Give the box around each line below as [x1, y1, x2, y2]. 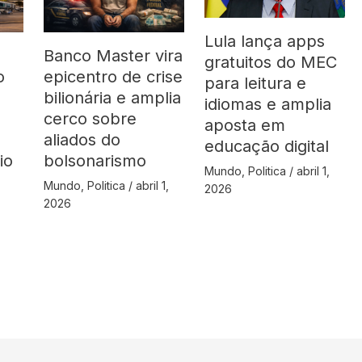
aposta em [204, 116, 286, 136]
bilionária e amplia [44, 88, 182, 108]
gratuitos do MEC [204, 53, 338, 73]
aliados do [44, 130, 121, 150]
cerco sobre [44, 109, 137, 129]
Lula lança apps [204, 32, 326, 52]
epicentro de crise [44, 67, 183, 87]
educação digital [204, 137, 330, 157]
